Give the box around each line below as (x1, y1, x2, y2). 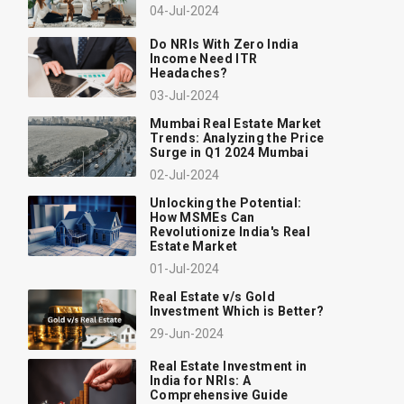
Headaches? (150, 65, 228, 80)
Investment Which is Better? (150, 303, 325, 318)
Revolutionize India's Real (150, 224, 311, 239)
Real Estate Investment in (150, 359, 308, 374)
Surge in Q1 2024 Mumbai (150, 144, 309, 160)
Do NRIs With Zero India (150, 36, 299, 51)
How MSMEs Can (150, 209, 255, 225)
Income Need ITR (150, 50, 258, 66)
